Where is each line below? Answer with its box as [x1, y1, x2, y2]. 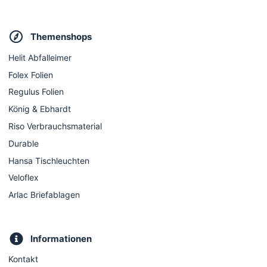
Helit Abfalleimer [8, 52, 72, 63]
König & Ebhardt [8, 104, 71, 114]
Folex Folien [8, 69, 53, 80]
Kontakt [8, 254, 38, 265]
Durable [8, 138, 39, 148]
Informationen [30, 233, 92, 245]
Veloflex [8, 172, 39, 183]
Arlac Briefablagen [8, 190, 80, 200]
